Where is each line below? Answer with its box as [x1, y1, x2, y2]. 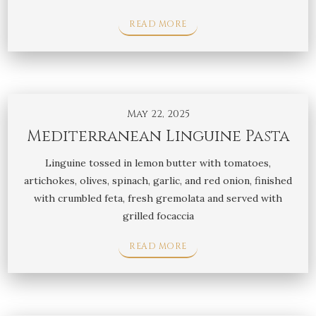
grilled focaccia [122, 209, 194, 222]
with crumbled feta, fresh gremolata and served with [34, 191, 282, 205]
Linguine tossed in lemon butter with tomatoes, [45, 156, 271, 169]
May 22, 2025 [126, 107, 190, 121]
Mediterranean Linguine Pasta [26, 126, 290, 147]
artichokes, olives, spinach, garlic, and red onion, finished [24, 174, 292, 187]
